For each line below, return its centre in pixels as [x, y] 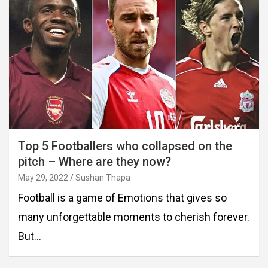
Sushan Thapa [103, 178]
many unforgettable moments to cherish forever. [134, 217]
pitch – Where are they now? [95, 162]
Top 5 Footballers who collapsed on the [125, 146]
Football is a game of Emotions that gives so [122, 198]
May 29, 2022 [43, 178]
